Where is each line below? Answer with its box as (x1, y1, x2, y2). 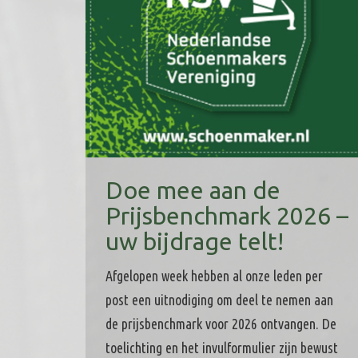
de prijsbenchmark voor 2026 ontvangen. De (105, 315, 336, 332)
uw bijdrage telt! (105, 227, 284, 255)
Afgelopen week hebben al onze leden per (105, 267, 323, 284)
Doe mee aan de (105, 176, 280, 204)
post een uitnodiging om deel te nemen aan (105, 291, 333, 308)
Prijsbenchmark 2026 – (105, 201, 348, 229)
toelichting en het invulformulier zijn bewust (105, 339, 338, 356)
